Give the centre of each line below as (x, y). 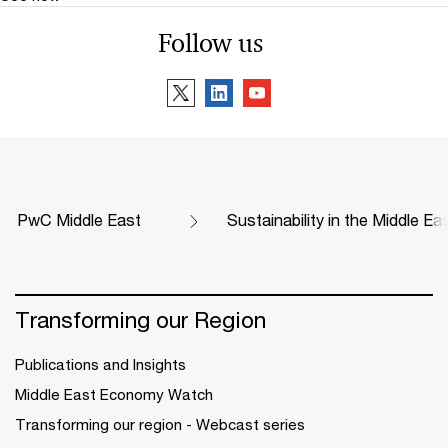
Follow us (210, 42)
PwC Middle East (79, 219)
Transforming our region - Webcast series (160, 423)
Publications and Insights (100, 363)
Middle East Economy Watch (114, 393)
